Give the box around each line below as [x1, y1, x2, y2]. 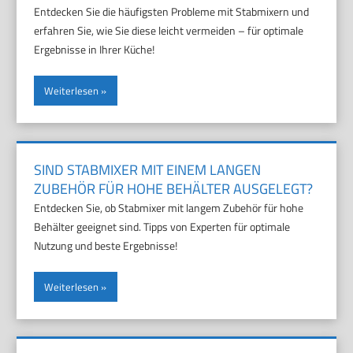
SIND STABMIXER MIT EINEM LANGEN [34, 159, 262, 181]
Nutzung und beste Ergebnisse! [34, 237, 178, 255]
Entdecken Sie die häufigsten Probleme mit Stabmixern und [34, 3, 310, 20]
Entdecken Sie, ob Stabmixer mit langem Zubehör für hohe [34, 199, 304, 217]
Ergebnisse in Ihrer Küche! [34, 41, 155, 58]
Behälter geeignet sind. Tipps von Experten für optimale [34, 218, 291, 236]
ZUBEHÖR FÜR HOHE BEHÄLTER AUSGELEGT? [34, 178, 314, 200]
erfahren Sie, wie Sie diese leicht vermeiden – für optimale [34, 22, 304, 39]
